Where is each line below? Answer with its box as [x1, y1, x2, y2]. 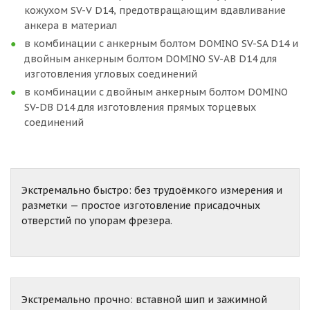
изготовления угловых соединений [24, 68, 197, 80]
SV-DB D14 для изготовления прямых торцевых [24, 101, 256, 113]
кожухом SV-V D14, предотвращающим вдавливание [24, 4, 286, 17]
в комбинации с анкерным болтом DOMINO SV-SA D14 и [24, 37, 298, 50]
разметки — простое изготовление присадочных [21, 199, 260, 212]
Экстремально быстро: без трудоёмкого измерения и [21, 184, 282, 197]
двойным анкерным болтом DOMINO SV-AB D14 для [24, 53, 277, 65]
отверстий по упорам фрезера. [21, 215, 172, 227]
